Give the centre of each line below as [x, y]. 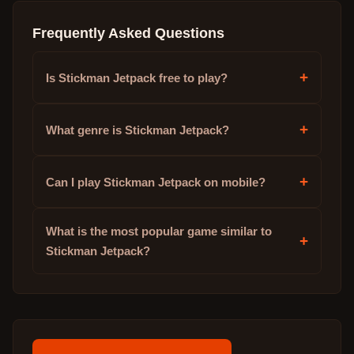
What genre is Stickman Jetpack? [137, 130]
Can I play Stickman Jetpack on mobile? [156, 182]
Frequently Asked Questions [128, 33]
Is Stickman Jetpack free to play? [137, 77]
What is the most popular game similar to [159, 231]
